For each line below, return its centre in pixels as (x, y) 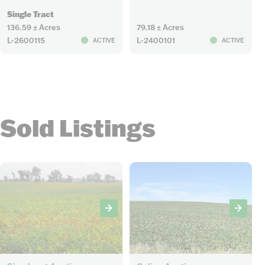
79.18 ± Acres (160, 28)
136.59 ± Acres (34, 28)
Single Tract (31, 14)
